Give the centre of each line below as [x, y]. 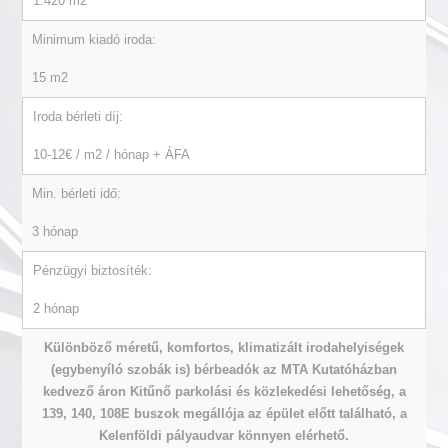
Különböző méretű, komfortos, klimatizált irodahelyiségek [224, 347]
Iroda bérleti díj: [77, 116]
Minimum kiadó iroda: [93, 39]
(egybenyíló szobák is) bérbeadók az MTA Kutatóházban [224, 369]
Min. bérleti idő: [76, 193]
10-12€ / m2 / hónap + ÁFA [111, 154]
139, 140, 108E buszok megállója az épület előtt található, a [224, 413]
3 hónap [54, 231]
